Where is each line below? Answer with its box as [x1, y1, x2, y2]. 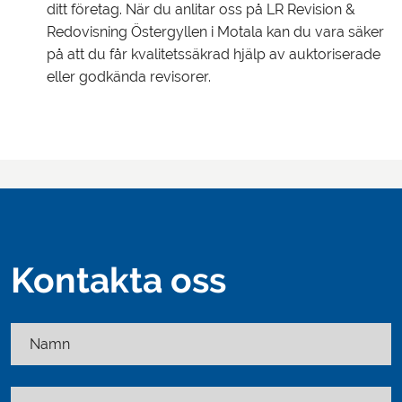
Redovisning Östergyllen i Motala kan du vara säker [47, 23, 384, 39]
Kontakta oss [11, 259, 226, 301]
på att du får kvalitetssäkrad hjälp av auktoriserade [47, 46, 380, 62]
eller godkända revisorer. [47, 68, 211, 84]
